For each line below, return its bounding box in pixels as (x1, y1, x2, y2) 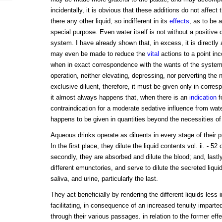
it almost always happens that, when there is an (50, 94, 189, 102)
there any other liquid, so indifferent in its (50, 17, 169, 25)
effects (169, 17, 189, 25)
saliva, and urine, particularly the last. (50, 175, 158, 183)
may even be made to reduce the (50, 50, 147, 58)
